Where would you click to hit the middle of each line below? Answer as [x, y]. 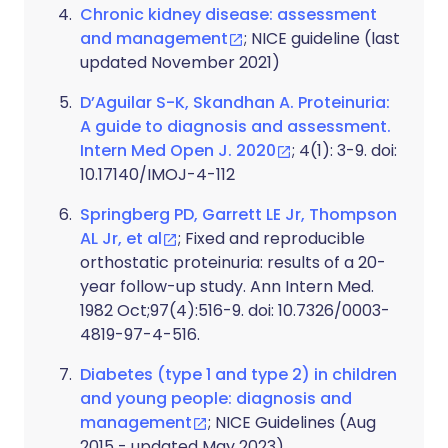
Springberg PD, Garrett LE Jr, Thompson [238, 214]
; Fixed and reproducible [271, 238]
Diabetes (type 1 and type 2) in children [238, 374]
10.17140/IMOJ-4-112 [157, 174]
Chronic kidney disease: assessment [228, 14]
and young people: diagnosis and [216, 398]
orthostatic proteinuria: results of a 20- [233, 262]
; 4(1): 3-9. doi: [344, 150]
